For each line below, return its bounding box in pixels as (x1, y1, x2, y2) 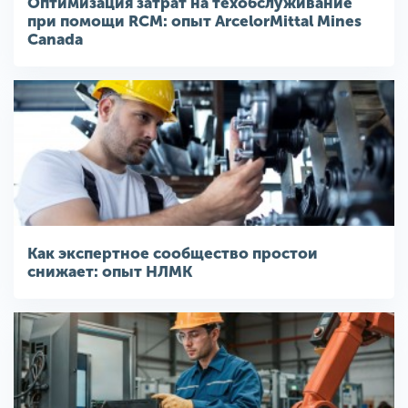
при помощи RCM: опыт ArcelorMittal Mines (27, 12, 362, 30)
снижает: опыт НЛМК (27, 262, 192, 280)
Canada (27, 30, 83, 48)
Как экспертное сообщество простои (27, 244, 318, 262)
